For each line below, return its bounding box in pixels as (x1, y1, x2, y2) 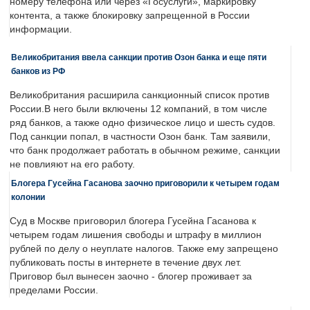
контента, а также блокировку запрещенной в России (10, 10, 250, 21)
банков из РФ (11, 66, 65, 76)
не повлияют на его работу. (10, 159, 135, 170)
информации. (10, 24, 72, 35)
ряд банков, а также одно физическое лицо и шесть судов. (10, 118, 275, 129)
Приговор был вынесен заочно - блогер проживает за (10, 271, 252, 282)
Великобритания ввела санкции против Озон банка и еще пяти (11, 53, 266, 62)
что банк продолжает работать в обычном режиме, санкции (10, 145, 280, 156)
